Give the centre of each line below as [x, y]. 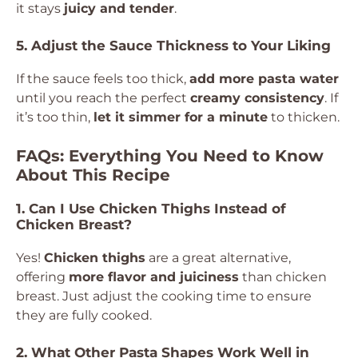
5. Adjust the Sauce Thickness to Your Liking [173, 46]
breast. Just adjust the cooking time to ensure [164, 296]
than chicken [283, 277]
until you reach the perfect [103, 98]
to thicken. [304, 117]
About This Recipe [93, 175]
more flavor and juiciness [154, 277]
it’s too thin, [55, 117]
